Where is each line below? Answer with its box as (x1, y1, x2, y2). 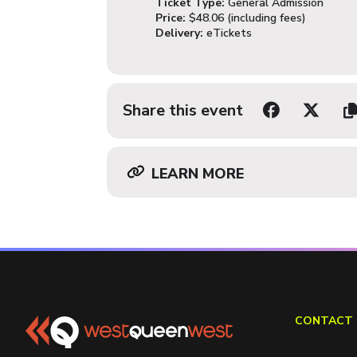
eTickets (203, 25, 253, 41)
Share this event (123, 100, 244, 121)
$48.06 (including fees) (186, 10, 307, 25)
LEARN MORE (151, 164, 245, 183)
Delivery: (155, 25, 204, 41)
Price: (155, 10, 186, 25)
